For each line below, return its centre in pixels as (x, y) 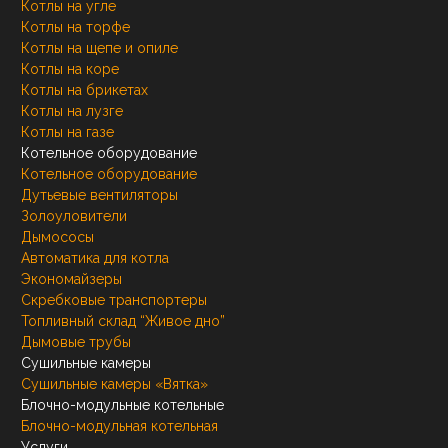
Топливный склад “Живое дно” (123, 321)
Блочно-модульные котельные (122, 405)
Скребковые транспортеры (114, 300)
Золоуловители (74, 216)
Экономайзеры (71, 279)
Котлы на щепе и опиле (99, 48)
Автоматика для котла (95, 258)
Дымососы (57, 237)
